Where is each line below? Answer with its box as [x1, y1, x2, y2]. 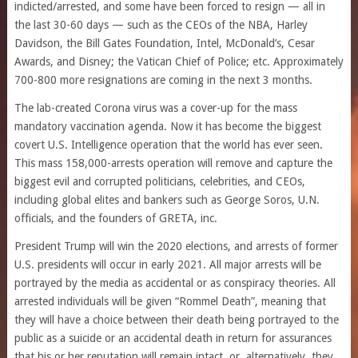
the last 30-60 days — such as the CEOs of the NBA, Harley [14, 18, 308, 31]
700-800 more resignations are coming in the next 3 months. [14, 74, 312, 86]
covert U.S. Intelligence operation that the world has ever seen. [14, 138, 323, 151]
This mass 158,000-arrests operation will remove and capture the [14, 157, 332, 169]
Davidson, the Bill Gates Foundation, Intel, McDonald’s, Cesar [14, 37, 315, 50]
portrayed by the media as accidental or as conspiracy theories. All [14, 276, 336, 289]
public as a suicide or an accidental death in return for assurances [14, 332, 332, 344]
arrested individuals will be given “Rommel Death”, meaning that [14, 295, 326, 308]
